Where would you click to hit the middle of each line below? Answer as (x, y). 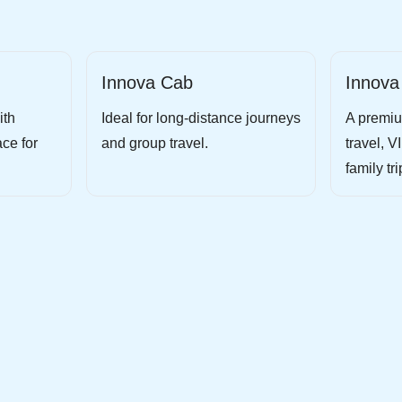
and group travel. (155, 143)
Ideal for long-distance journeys (201, 118)
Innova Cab (147, 83)
